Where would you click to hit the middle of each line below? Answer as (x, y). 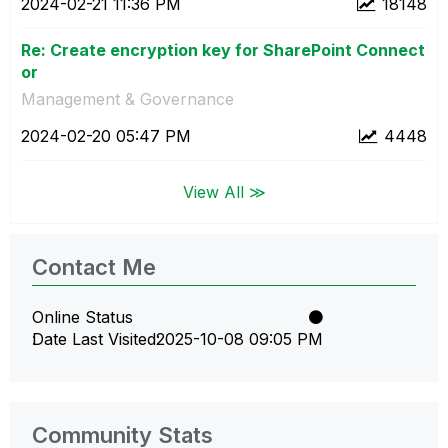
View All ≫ (224, 191)
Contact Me (94, 266)
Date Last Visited (94, 338)
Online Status (82, 316)
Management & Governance (127, 98)
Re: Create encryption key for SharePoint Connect (223, 49)
